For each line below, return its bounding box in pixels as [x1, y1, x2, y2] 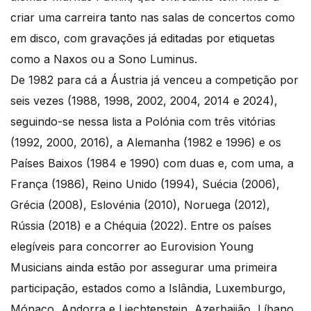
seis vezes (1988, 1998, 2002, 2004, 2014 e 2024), [10, 93, 278, 108]
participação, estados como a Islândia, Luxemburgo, [10, 280, 286, 295]
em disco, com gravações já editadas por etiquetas [10, 31, 275, 45]
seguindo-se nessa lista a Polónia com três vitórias [10, 114, 276, 128]
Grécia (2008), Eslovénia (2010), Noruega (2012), [10, 197, 270, 212]
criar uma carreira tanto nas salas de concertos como [10, 10, 295, 24]
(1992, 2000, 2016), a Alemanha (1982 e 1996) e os [10, 135, 281, 149]
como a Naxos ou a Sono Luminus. [10, 51, 197, 66]
